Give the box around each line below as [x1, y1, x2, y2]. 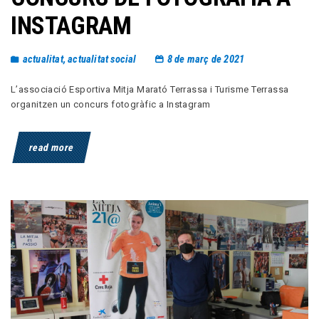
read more [28, 141, 75, 153]
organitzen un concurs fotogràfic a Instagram [11, 98, 211, 110]
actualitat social [68, 53, 137, 66]
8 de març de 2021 [167, 53, 245, 66]
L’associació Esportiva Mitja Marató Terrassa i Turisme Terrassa [11, 83, 289, 95]
